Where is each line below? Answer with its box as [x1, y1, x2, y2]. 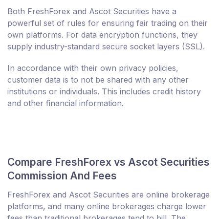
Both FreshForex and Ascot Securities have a [7, 6, 176, 17]
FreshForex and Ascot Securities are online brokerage [7, 190, 210, 200]
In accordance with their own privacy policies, [7, 63, 178, 73]
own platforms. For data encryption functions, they [7, 30, 197, 40]
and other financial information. [7, 98, 124, 109]
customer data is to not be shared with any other [7, 75, 189, 85]
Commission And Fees [7, 170, 117, 182]
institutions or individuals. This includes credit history [7, 87, 201, 97]
